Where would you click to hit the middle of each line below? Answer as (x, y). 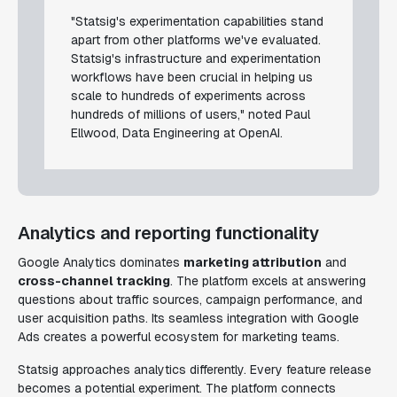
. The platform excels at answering (268, 281)
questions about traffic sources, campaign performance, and (190, 300)
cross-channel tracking (94, 281)
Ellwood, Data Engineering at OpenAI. (177, 133)
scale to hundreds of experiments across (188, 96)
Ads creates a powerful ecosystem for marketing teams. (179, 337)
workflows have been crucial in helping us (192, 77)
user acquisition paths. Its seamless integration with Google (188, 318)
